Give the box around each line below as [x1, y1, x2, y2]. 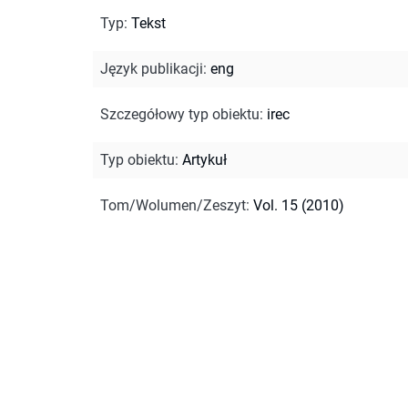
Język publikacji [100, 59, 203, 77]
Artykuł [182, 150, 227, 168]
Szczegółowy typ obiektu [100, 105, 260, 123]
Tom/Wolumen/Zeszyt [100, 196, 246, 214]
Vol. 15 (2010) [253, 196, 344, 214]
